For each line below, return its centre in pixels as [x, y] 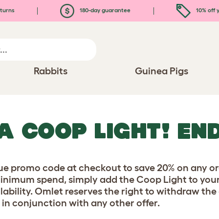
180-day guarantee [105, 10]
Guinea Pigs [162, 71]
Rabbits [50, 71]
